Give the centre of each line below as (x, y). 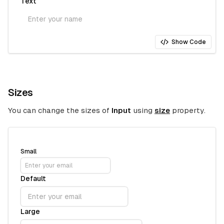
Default (33, 178)
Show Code (189, 42)
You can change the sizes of (60, 110)
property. (188, 110)
